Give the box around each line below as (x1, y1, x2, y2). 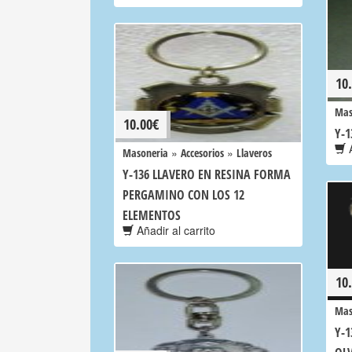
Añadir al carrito (134, 222, 215, 238)
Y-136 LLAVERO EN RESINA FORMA (123, 166, 291, 183)
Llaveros (236, 145, 272, 160)
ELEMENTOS (123, 207, 181, 224)
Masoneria (123, 145, 168, 160)
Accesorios (181, 145, 224, 160)
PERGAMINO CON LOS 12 (123, 186, 244, 203)
